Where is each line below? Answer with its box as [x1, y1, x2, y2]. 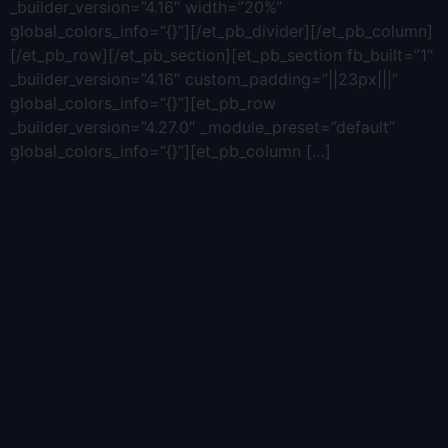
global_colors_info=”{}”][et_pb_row [10, 93, 276, 114]
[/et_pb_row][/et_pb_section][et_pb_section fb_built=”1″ [10, 45, 433, 66]
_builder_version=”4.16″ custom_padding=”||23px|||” [10, 69, 398, 90]
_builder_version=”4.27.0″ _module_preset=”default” [10, 117, 395, 138]
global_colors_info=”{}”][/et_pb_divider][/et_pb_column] [10, 21, 433, 42]
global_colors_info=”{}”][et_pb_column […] [10, 141, 331, 162]
